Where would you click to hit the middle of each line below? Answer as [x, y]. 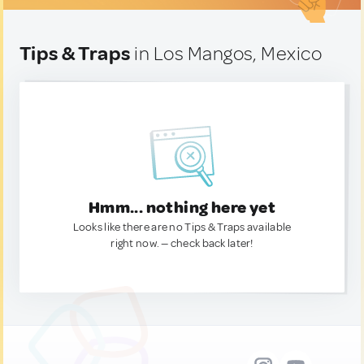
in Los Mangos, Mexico [226, 54]
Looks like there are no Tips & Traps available [182, 227]
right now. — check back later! [182, 243]
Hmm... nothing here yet [182, 208]
